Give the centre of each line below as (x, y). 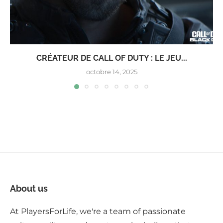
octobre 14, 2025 (111, 72)
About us (29, 189)
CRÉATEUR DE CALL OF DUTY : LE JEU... (111, 58)
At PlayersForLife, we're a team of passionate (98, 212)
